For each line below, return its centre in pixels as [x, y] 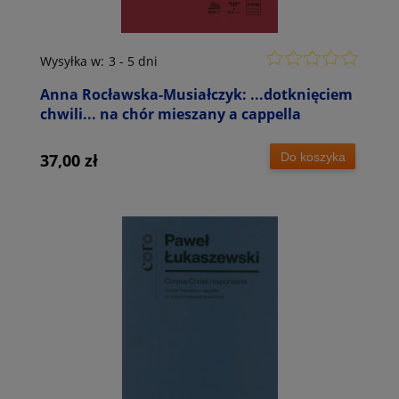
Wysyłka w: [72, 61]
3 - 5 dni [133, 61]
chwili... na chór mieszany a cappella [171, 114]
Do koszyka [313, 156]
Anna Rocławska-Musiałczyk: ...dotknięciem [196, 95]
